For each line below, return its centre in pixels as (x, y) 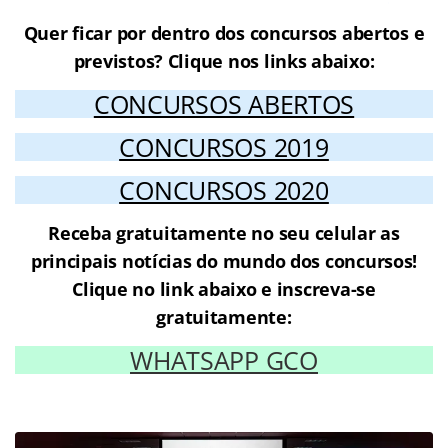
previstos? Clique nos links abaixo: (224, 60)
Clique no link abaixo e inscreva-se (224, 288)
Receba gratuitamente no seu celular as (224, 232)
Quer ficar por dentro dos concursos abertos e (224, 32)
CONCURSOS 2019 (224, 146)
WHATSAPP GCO (224, 359)
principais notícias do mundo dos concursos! (224, 260)
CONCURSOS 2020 (224, 189)
